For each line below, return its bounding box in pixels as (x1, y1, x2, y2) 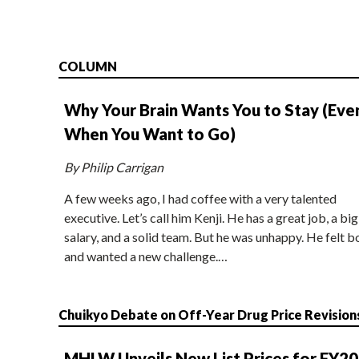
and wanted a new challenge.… (63, 248, 228, 264)
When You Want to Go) (63, 123, 236, 143)
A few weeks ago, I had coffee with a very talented (63, 190, 337, 206)
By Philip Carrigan (63, 159, 163, 175)
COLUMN (58, 58, 117, 74)
